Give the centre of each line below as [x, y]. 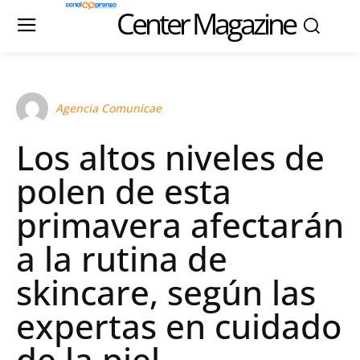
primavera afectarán [180, 225]
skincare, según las [166, 292]
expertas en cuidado [179, 326]
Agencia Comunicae [108, 108]
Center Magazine [205, 24]
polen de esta [124, 191]
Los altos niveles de [170, 157]
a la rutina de [122, 258]
